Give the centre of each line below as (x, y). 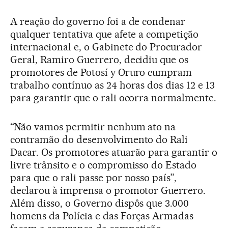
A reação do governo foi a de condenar (98, 21)
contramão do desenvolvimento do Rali (99, 139)
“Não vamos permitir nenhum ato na (93, 126)
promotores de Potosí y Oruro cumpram (101, 72)
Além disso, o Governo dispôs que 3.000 (100, 203)
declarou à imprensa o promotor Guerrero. (108, 190)
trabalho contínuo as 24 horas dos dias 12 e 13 (113, 85)
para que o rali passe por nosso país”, (94, 177)
